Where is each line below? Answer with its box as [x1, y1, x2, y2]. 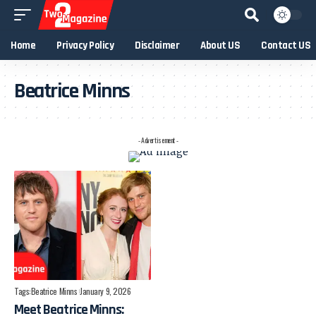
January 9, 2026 [80, 285, 131, 298]
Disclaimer [135, 38, 179, 52]
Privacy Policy [56, 38, 114, 52]
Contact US [261, 38, 310, 52]
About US [200, 38, 240, 52]
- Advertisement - [138, 135, 178, 145]
